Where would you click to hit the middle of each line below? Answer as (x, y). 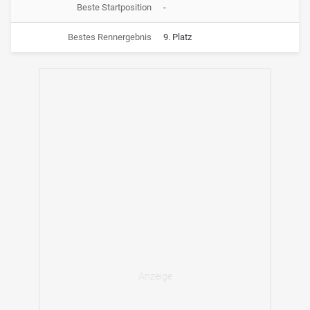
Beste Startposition (114, 7)
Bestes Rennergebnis (109, 37)
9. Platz (177, 37)
